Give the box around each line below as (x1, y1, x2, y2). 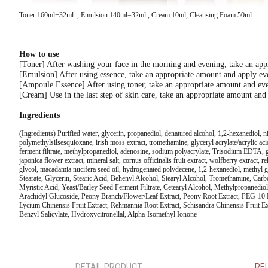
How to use (19, 50, 59, 59)
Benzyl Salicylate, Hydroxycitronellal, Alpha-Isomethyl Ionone (19, 210, 197, 218)
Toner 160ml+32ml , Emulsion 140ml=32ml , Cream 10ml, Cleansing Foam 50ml (19, 11, 252, 19)
